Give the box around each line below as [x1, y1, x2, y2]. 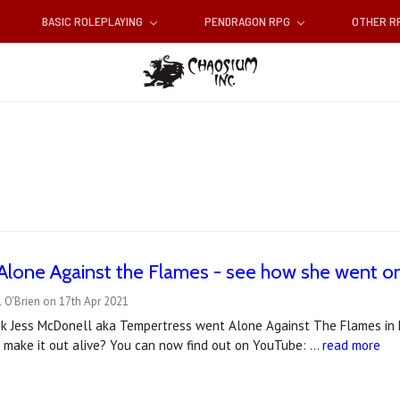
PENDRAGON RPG [204, 13, 293, 29]
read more [322, 337, 381, 354]
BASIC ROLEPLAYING [41, 13, 146, 29]
